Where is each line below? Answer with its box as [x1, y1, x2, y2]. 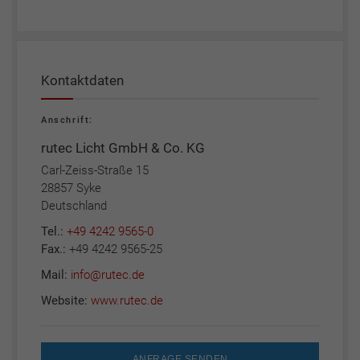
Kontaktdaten [41, 72, 124, 89]
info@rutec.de [71, 268, 145, 283]
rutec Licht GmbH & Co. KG [41, 140, 205, 157]
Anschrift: [41, 115, 93, 126]
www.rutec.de [91, 293, 163, 309]
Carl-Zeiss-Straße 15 [41, 163, 149, 178]
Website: [41, 293, 91, 309]
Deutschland [41, 198, 107, 214]
